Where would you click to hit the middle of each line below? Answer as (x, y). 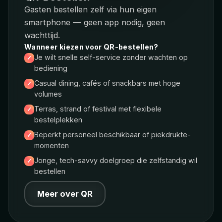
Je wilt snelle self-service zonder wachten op (111, 57)
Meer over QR (65, 194)
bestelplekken (58, 119)
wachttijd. (42, 35)
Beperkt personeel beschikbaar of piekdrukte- (112, 134)
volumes (48, 94)
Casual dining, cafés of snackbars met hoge (107, 83)
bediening (51, 68)
